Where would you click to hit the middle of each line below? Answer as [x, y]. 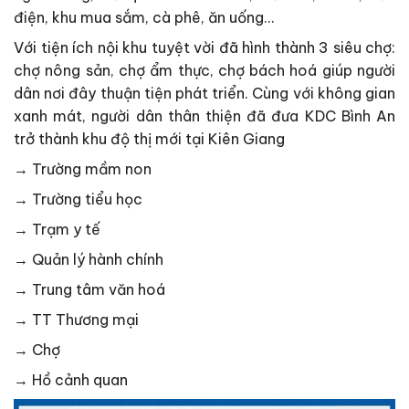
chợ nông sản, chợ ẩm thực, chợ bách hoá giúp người [204, 71]
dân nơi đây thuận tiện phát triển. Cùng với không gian [204, 94]
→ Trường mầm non [83, 169]
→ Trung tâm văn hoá [89, 290]
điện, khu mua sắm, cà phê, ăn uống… [144, 18]
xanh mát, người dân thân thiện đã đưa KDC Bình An [204, 116]
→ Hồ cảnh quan [71, 380]
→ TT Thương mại [76, 320]
